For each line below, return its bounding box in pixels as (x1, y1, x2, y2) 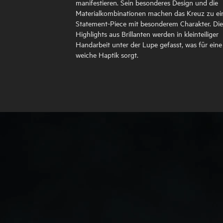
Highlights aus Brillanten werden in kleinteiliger (76, 29, 219, 39)
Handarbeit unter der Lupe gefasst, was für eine (76, 39, 222, 49)
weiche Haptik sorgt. (76, 50, 138, 60)
